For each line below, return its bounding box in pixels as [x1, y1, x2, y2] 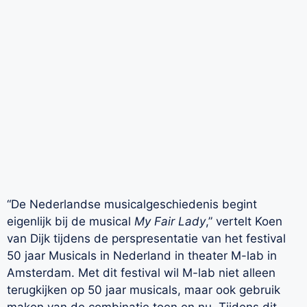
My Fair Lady [134, 214, 206, 228]
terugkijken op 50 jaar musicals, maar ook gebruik [7, 282, 280, 297]
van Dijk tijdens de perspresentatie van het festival [7, 231, 286, 245]
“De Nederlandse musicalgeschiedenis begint [7, 197, 257, 211]
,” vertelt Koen [206, 214, 282, 228]
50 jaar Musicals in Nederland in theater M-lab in [7, 248, 277, 262]
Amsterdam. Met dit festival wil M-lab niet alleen [7, 265, 275, 280]
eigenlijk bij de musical [7, 214, 134, 228]
